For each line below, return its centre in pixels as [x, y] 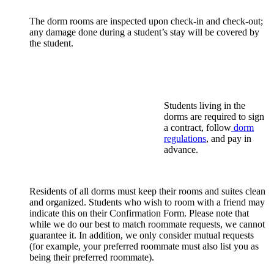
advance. [181, 149]
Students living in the [205, 105]
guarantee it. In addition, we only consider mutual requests [142, 235]
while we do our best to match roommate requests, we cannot [147, 224]
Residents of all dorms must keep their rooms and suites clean [147, 191]
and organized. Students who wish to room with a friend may [147, 202]
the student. [51, 43]
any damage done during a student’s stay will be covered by [144, 32]
